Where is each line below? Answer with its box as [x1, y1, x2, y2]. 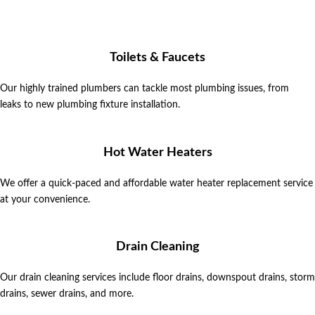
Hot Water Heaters [103, 146, 212, 159]
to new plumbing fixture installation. [21, 99, 180, 110]
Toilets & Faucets [110, 51, 205, 64]
